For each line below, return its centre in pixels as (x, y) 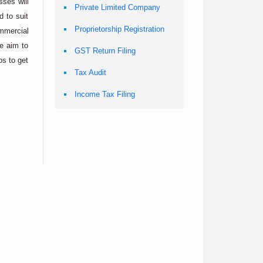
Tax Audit (90, 73)
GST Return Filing (105, 51)
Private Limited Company (117, 7)
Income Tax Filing (104, 94)
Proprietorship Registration (119, 29)
